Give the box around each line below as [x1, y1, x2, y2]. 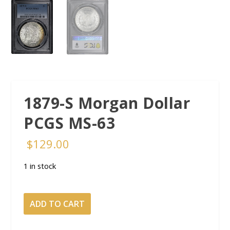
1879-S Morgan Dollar [24, 92, 190, 113]
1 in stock [24, 160, 56, 171]
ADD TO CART [30, 198, 85, 209]
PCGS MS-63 [24, 112, 116, 133]
